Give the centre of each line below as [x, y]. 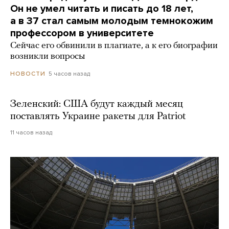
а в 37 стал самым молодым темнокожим [112, 21]
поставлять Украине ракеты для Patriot [98, 117]
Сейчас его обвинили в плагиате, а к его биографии [114, 45]
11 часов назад [31, 133]
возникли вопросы [48, 56]
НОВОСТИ [28, 74]
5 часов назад [69, 73]
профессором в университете [82, 33]
